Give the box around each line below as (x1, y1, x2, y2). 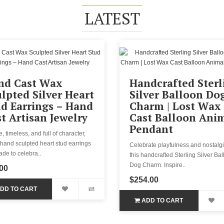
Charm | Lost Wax (129, 98, 220, 113)
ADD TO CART (141, 196, 183, 204)
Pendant (129, 121, 173, 136)
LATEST (84, 7, 140, 29)
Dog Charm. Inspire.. (129, 161, 185, 168)
